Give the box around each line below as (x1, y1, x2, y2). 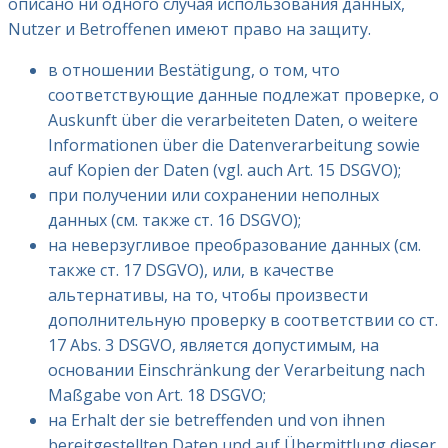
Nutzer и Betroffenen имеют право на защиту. (8, 18, 371, 41)
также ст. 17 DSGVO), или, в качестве (48, 259, 334, 282)
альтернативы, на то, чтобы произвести (48, 284, 368, 307)
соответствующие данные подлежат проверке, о (48, 84, 439, 107)
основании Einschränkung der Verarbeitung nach (48, 359, 425, 382)
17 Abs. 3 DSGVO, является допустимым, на (48, 334, 379, 357)
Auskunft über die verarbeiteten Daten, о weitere (48, 109, 418, 132)
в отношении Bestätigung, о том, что (48, 59, 340, 82)
